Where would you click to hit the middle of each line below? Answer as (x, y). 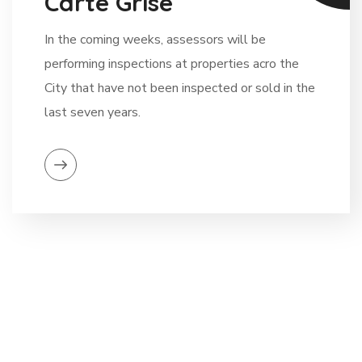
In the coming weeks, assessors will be (155, 40)
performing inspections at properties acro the (172, 64)
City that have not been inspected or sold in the (180, 88)
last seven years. (93, 112)
